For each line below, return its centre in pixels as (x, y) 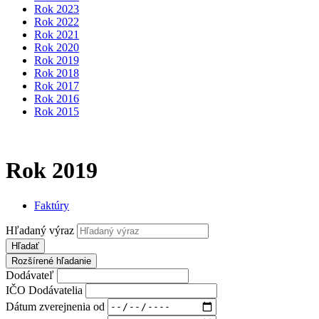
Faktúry (52, 205)
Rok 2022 (57, 22)
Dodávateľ (30, 275)
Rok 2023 (57, 9)
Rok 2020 (57, 47)
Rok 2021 (57, 35)
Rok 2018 (57, 73)
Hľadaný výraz (40, 230)
